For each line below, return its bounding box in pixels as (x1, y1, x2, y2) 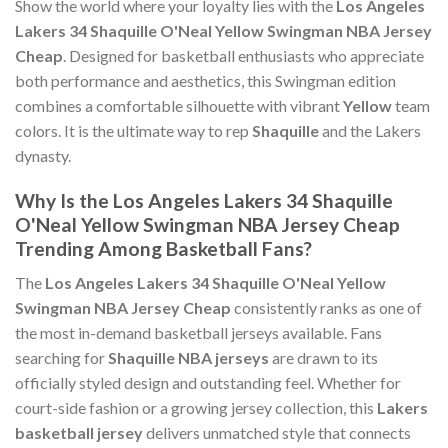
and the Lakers (319, 121, 421, 141)
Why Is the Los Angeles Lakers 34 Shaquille (15, 188, 393, 212)
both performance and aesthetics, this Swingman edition (15, 71, 396, 91)
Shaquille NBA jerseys (108, 348, 269, 368)
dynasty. (15, 146, 71, 166)
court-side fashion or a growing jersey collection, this (15, 398, 377, 418)
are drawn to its (269, 348, 378, 368)
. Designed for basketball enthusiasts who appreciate (63, 46, 424, 66)
